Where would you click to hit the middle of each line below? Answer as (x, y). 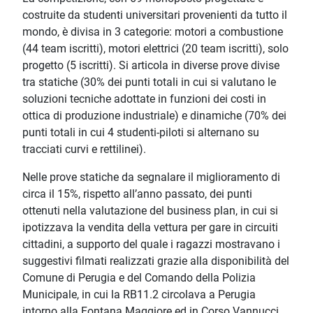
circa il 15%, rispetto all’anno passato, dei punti (137, 194)
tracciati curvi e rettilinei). (84, 150)
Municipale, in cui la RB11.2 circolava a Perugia (139, 295)
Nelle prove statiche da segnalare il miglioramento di (151, 177)
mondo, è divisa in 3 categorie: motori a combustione (153, 32)
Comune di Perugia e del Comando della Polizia (139, 278)
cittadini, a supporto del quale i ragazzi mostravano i (151, 245)
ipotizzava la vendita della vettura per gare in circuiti (150, 228)
